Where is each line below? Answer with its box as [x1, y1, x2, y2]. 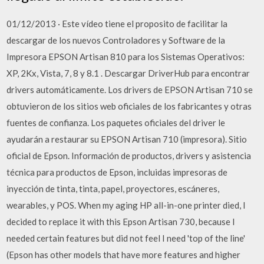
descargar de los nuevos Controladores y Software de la [6, 34, 226, 45]
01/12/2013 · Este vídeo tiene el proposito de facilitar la [6, 18, 228, 29]
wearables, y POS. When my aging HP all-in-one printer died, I [6, 199, 246, 210]
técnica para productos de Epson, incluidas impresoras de [6, 166, 228, 177]
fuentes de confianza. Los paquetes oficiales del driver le [6, 117, 226, 128]
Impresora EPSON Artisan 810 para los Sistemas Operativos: [6, 51, 245, 62]
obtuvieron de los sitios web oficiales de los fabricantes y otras [6, 100, 252, 111]
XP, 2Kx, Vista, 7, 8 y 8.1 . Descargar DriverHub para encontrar [6, 67, 250, 78]
